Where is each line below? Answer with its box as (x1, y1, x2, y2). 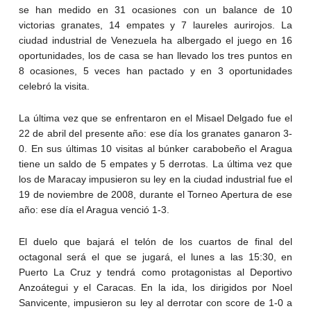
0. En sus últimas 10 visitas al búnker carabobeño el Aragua (18, 143, 293, 155)
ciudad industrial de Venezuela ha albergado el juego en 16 (18, 35, 293, 47)
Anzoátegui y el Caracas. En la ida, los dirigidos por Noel (18, 282, 293, 294)
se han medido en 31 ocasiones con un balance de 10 (18, 4, 293, 16)
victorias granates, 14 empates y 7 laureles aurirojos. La (18, 19, 293, 31)
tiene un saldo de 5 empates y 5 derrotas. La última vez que (18, 158, 293, 170)
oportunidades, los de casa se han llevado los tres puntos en (18, 50, 293, 62)
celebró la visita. (18, 81, 90, 92)
